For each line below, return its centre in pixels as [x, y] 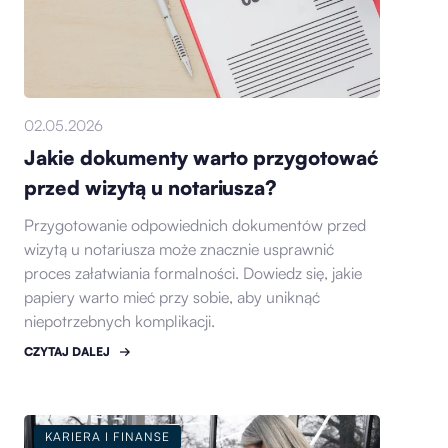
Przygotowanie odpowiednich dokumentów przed [195, 225]
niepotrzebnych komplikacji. [120, 321]
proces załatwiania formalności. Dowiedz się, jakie [193, 273]
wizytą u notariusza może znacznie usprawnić [179, 249]
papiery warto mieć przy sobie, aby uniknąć [172, 297]
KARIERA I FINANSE [108, 437]
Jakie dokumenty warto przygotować [201, 158]
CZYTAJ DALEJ [67, 352]
